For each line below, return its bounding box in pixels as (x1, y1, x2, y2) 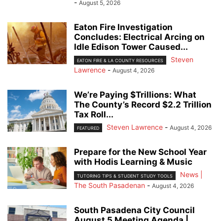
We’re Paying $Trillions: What (74, 90, 196, 100)
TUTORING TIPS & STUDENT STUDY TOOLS (77, 173, 173, 179)
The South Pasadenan (74, 181, 145, 189)
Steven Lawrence (107, 123, 163, 132)
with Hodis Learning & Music (74, 157, 192, 167)
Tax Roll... (74, 110, 113, 120)
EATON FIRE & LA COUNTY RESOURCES (77, 58, 163, 64)
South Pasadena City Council (74, 205, 195, 215)
